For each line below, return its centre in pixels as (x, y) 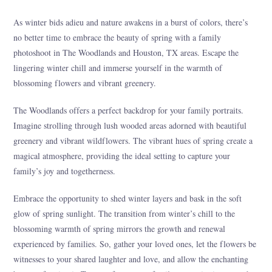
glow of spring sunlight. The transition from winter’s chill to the (124, 213)
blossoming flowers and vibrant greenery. (85, 83)
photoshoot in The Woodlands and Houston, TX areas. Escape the (126, 52)
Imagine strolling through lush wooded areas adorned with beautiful (130, 125)
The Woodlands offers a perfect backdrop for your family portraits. (129, 110)
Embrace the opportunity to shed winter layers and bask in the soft (128, 198)
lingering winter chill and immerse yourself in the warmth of (118, 67)
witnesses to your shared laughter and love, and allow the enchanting (131, 259)
